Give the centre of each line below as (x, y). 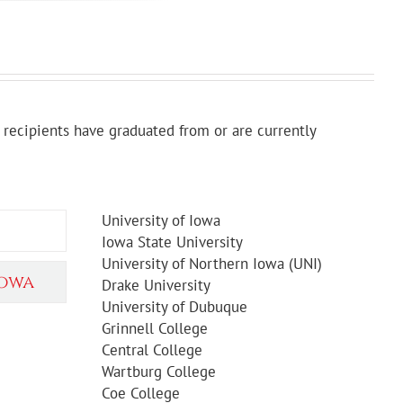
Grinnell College (154, 328)
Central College (152, 349)
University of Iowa (161, 220)
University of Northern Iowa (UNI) (211, 263)
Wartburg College (158, 371)
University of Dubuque (174, 306)
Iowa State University (172, 242)
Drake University (156, 285)
